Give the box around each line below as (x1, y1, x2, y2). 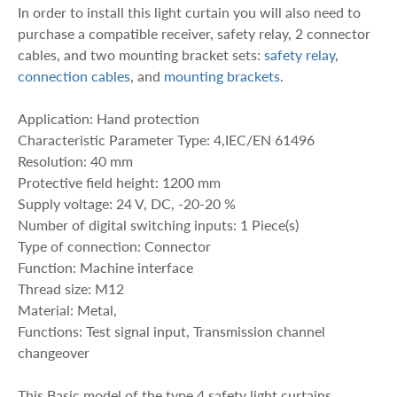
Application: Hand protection (18, 109, 199, 127)
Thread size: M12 (18, 279, 124, 297)
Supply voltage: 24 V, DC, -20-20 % (18, 194, 236, 212)
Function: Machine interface (18, 258, 193, 276)
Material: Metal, (18, 300, 117, 318)
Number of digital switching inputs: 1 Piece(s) (18, 215, 299, 233)
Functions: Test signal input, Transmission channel (18, 322, 325, 339)
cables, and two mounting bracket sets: (18, 45, 264, 63)
